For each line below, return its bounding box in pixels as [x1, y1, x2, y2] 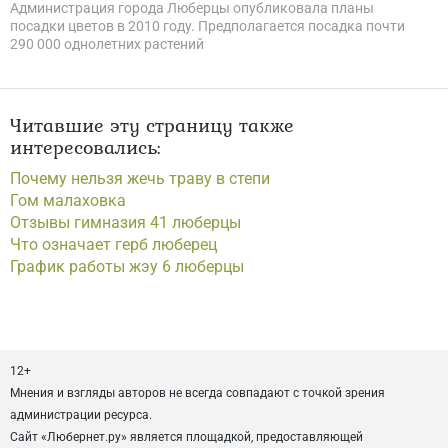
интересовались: [10, 132, 161, 162]
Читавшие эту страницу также [10, 110, 294, 140]
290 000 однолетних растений [10, 36, 204, 52]
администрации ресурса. [10, 408, 152, 422]
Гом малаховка [10, 191, 126, 210]
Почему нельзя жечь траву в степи [10, 169, 270, 188]
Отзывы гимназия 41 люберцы [10, 213, 241, 232]
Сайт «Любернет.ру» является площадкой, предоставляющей [10, 430, 363, 444]
